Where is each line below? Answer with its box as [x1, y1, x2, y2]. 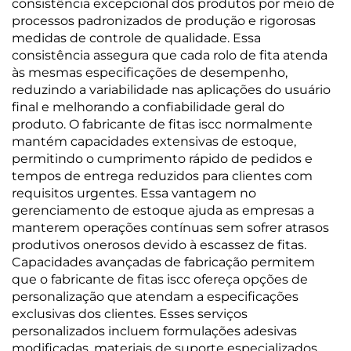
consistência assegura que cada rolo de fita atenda [12, 48, 327, 63]
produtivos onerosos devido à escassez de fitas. [12, 237, 306, 252]
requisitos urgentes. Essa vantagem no [12, 186, 256, 201]
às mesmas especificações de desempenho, [12, 65, 288, 80]
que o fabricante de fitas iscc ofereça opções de [12, 272, 308, 287]
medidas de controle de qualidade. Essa [12, 31, 261, 45]
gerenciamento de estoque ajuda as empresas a [12, 203, 314, 218]
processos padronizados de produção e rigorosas [12, 13, 316, 28]
